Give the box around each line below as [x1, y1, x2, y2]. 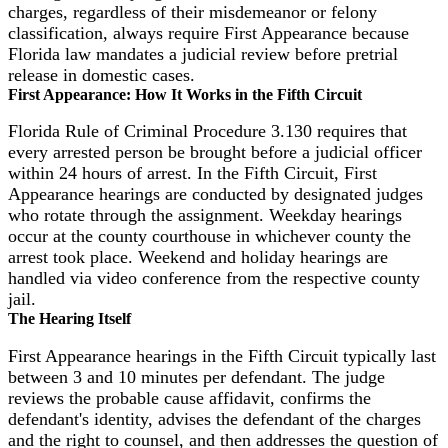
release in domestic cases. [8, 64, 195, 85]
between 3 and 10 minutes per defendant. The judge [8, 366, 385, 387]
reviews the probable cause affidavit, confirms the [8, 387, 371, 408]
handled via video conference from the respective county [8, 268, 420, 289]
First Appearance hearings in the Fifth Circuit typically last [8, 345, 436, 366]
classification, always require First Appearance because [8, 22, 409, 43]
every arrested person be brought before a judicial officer [8, 142, 422, 163]
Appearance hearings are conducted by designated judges [8, 184, 423, 205]
